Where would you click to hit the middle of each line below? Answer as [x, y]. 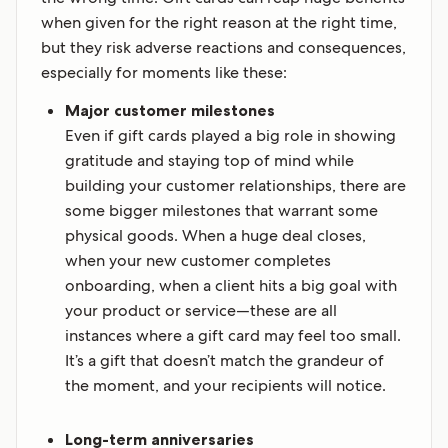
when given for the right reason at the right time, [219, 23]
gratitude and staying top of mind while [209, 161]
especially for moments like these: [164, 73]
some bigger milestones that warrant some [221, 211]
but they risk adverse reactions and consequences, [223, 48]
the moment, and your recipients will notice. [225, 386]
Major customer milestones [170, 110]
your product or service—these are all [201, 311]
